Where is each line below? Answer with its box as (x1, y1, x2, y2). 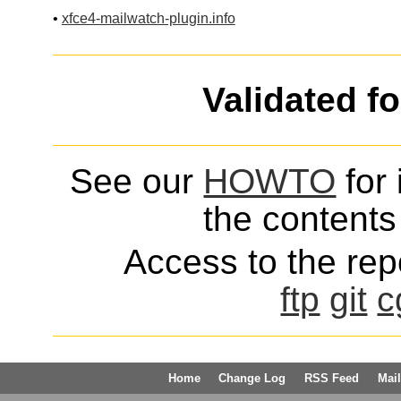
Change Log (218, 371, 286, 385)
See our (70, 161, 204, 200)
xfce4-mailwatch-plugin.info (61, 11, 235, 27)
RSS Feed (304, 371, 360, 385)
